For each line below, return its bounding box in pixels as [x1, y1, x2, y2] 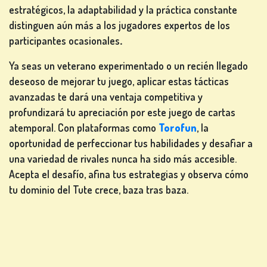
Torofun [159, 121, 197, 135]
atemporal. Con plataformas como [9, 121, 159, 135]
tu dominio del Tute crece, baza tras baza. [9, 183, 188, 197]
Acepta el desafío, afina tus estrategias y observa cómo [9, 167, 249, 181]
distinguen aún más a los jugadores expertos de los [9, 18, 230, 32]
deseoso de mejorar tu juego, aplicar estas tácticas [9, 74, 229, 88]
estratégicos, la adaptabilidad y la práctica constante [9, 3, 237, 17]
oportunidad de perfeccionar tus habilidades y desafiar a [9, 136, 253, 150]
